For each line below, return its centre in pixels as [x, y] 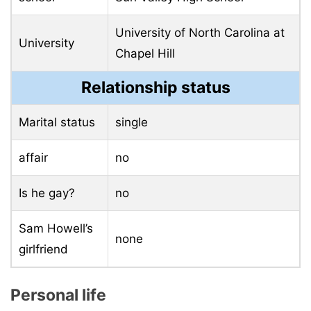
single [132, 123]
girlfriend [43, 250]
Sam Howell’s [56, 229]
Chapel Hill [145, 54]
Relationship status [155, 88]
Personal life [58, 295]
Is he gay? [47, 193]
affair [33, 158]
